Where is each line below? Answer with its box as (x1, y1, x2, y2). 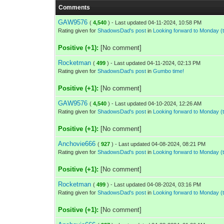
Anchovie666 (58, 140, 96, 147)
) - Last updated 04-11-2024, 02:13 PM (107, 60, 201, 66)
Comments (58, 4, 90, 11)
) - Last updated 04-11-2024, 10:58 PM (108, 19, 202, 25)
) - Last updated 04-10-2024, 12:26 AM (108, 100, 202, 106)
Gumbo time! (153, 68, 184, 74)
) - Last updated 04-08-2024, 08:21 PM (111, 141, 206, 147)
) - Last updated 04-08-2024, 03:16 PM (107, 181, 201, 187)
